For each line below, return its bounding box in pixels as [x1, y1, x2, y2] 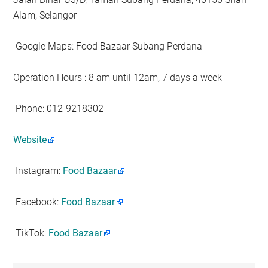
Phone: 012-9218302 [13, 102, 106, 114]
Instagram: [13, 165, 63, 176]
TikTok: [13, 227, 49, 239]
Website [13, 133, 47, 145]
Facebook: [13, 196, 62, 208]
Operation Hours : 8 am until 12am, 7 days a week [13, 71, 225, 83]
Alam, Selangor [13, 9, 77, 21]
